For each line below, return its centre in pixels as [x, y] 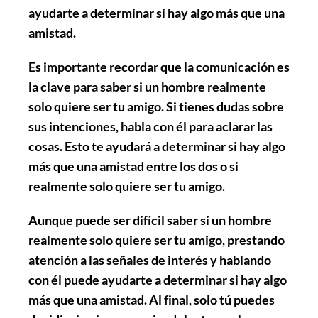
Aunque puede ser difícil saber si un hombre [150, 220]
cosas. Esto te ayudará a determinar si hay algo [157, 146]
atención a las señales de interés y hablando [150, 259]
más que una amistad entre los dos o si [133, 166]
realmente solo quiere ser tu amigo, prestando [157, 240]
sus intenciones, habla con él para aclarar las [150, 126]
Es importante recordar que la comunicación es [159, 66]
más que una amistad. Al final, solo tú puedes [152, 299]
